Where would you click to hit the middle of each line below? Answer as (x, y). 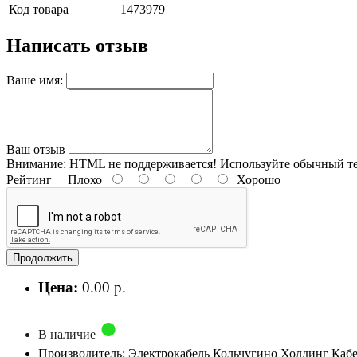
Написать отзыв (77, 45)
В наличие (69, 334)
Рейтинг (29, 179)
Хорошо (255, 179)
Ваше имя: (35, 80)
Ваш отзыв (36, 149)
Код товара (39, 9)
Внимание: (36, 163)
